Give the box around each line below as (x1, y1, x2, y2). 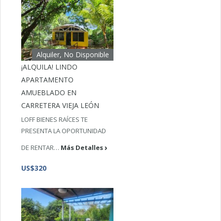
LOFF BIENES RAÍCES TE (21, 115, 88, 124)
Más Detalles (61, 143, 104, 152)
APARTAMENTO (21, 75, 74, 85)
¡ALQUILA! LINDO (21, 62, 78, 72)
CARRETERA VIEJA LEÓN (21, 101, 100, 110)
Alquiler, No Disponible (37, 50, 110, 60)
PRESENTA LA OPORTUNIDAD (21, 126, 107, 136)
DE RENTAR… (21, 143, 61, 152)
